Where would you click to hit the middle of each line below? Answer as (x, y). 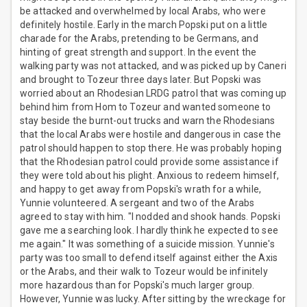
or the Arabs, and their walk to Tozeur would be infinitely (144, 272)
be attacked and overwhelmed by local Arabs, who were (143, 11)
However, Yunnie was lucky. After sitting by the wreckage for (153, 299)
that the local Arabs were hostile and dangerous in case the (150, 135)
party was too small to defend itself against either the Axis (149, 258)
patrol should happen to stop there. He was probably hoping (151, 148)
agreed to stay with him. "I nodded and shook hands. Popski (150, 217)
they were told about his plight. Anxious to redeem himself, (149, 176)
